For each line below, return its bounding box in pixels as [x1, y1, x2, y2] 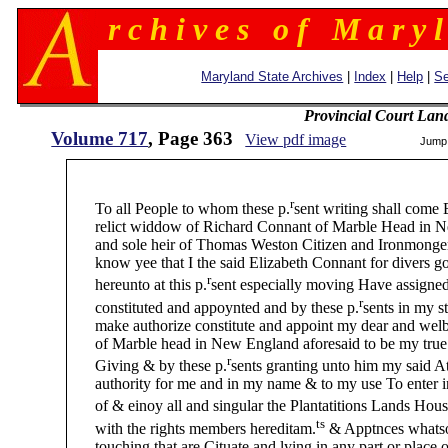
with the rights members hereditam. [67, 419, 317, 437]
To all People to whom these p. [67, 200, 291, 218]
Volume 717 [51, 128, 149, 149]
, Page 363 [148, 128, 234, 149]
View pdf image [245, 131, 347, 148]
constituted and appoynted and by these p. [67, 298, 360, 316]
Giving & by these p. [67, 357, 228, 375]
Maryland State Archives [201, 69, 344, 84]
